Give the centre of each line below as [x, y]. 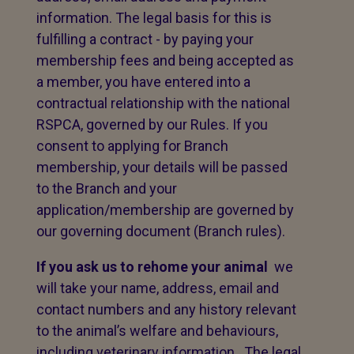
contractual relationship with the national [163, 103]
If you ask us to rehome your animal [152, 267]
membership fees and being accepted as [165, 60]
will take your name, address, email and [158, 288]
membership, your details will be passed [162, 167]
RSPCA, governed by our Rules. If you [152, 124]
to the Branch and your [107, 188]
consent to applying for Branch [132, 146]
